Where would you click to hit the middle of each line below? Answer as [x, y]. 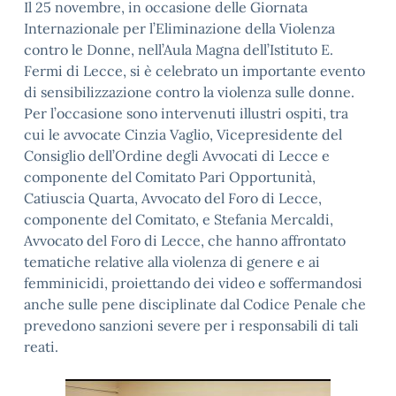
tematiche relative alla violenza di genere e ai [172, 262]
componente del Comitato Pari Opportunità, [170, 177]
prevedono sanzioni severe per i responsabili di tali [191, 325]
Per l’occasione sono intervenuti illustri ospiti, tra [186, 113]
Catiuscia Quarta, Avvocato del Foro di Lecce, [173, 198]
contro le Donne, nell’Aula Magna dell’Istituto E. [179, 49]
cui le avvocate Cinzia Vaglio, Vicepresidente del [183, 134]
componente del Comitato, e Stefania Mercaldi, [179, 219]
